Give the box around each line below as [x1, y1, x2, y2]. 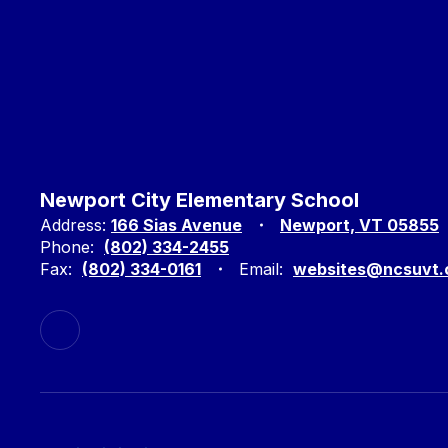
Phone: [40, 237, 94, 257]
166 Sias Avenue [111, 215, 242, 235]
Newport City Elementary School [40, 188, 359, 212]
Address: [40, 215, 106, 235]
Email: [239, 259, 283, 279]
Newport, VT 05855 [280, 215, 439, 235]
